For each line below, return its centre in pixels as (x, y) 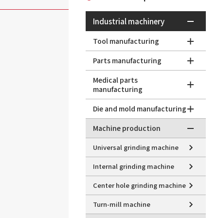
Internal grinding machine (133, 166)
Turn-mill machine (121, 204)
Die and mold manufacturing (139, 109)
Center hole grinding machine (139, 185)
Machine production (127, 128)
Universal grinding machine (136, 147)
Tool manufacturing (126, 41)
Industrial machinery (128, 21)
